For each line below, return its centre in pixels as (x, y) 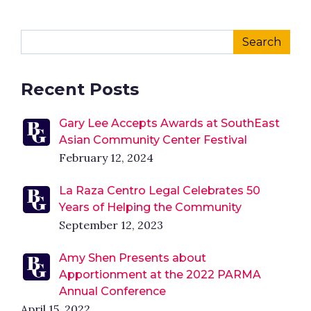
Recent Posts (80, 89)
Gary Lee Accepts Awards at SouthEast (169, 123)
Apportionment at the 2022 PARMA (160, 274)
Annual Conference (112, 291)
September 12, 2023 (111, 225)
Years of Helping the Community (150, 207)
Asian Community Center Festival (153, 140)
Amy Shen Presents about (133, 258)
